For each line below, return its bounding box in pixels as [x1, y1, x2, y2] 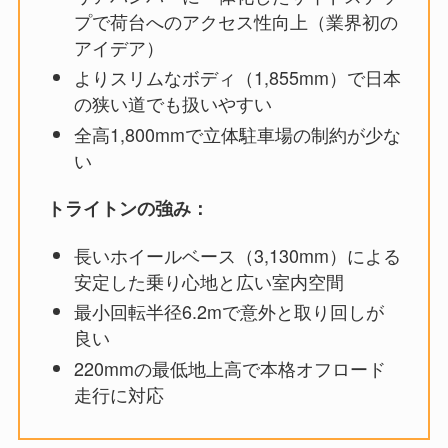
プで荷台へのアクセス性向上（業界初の [73, 7, 398, 34]
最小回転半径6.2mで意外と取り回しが [73, 298, 384, 325]
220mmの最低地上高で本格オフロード [73, 354, 386, 381]
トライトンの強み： [46, 194, 209, 221]
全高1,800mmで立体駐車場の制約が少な [73, 120, 401, 147]
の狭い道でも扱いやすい [73, 90, 272, 117]
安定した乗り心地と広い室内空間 [73, 267, 344, 294]
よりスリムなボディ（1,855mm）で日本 [73, 64, 401, 91]
